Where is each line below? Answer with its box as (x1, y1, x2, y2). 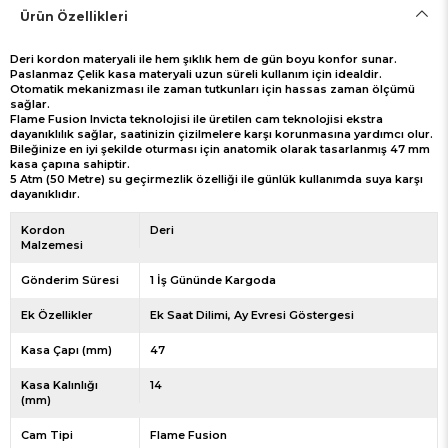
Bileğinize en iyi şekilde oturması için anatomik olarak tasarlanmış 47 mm (10, 142, 430, 157)
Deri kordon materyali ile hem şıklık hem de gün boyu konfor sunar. (10, 52, 397, 67)
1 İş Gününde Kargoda (149, 273, 276, 288)
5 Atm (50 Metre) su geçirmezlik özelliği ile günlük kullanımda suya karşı (10, 172, 423, 187)
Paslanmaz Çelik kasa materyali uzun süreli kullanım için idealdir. (10, 67, 382, 82)
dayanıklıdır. (10, 187, 80, 202)
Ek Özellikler (21, 308, 93, 323)
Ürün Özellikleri (20, 9, 128, 25)
